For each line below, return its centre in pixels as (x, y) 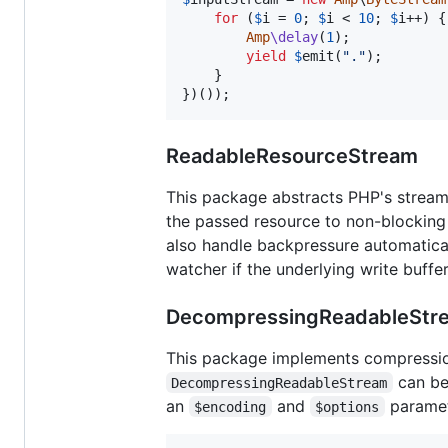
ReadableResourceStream (292, 155)
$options (347, 406)
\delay (294, 36)
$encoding (230, 406)
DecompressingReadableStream (279, 382)
